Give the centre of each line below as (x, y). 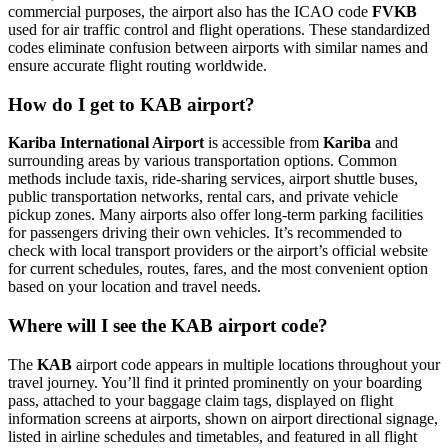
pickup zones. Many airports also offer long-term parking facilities (215, 215)
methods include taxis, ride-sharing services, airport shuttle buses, (213, 179)
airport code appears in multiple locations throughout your (256, 364)
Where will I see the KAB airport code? (168, 326)
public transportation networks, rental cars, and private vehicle (203, 197)
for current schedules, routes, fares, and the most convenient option (218, 269)
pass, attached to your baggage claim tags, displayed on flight (200, 400)
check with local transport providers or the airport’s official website (218, 251)
